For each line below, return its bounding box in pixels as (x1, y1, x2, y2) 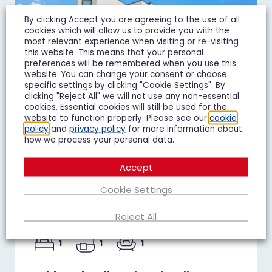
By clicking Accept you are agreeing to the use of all (24, 13, 240, 25)
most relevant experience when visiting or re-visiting (24, 35, 239, 47)
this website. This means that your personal (24, 46, 203, 58)
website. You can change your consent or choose (24, 68, 227, 80)
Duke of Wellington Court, (35, 151, 189, 168)
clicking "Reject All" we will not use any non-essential (24, 90, 239, 101)
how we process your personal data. (24, 134, 174, 145)
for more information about (126, 123, 242, 134)
